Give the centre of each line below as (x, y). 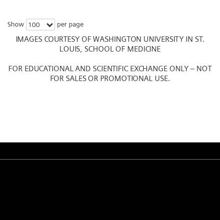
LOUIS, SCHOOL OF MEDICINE (110, 49)
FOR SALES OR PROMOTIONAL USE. (110, 78)
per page (69, 24)
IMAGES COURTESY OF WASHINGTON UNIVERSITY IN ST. (110, 39)
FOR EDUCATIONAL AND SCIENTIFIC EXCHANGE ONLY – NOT (110, 68)
